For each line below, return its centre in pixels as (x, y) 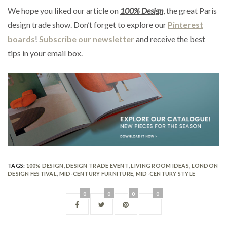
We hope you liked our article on (64, 11)
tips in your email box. (45, 53)
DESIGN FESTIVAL (32, 174)
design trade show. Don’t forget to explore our (88, 25)
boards (21, 39)
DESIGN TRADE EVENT (97, 166)
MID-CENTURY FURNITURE (96, 174)
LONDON (205, 166)
